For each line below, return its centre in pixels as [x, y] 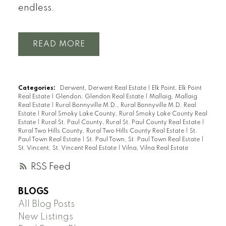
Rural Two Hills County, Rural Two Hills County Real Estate [102, 131]
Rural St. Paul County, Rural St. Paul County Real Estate [121, 123]
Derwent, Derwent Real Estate [104, 89]
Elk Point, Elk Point [177, 89]
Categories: [37, 89]
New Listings [45, 217]
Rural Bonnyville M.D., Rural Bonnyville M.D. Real [126, 106]
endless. [36, 8]
